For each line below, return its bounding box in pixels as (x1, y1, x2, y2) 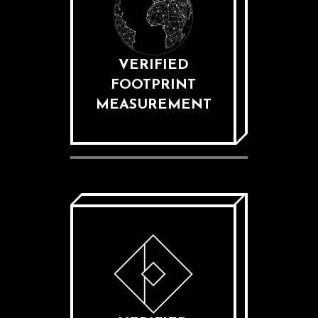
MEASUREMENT (95, 98, 212, 112)
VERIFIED (118, 58, 189, 72)
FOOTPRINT (111, 78, 196, 92)
